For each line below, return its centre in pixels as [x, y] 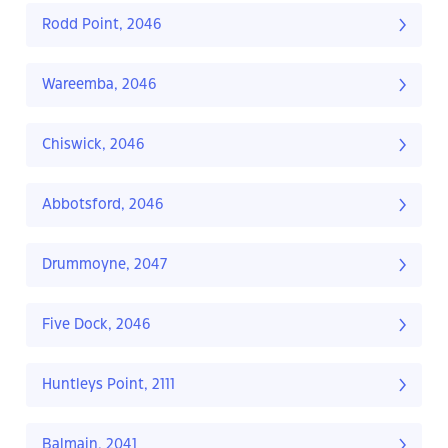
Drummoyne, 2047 [104, 265]
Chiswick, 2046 [93, 145]
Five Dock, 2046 [96, 325]
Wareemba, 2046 [99, 85]
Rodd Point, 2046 [102, 25]
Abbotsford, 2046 [103, 205]
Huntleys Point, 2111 [108, 385]
